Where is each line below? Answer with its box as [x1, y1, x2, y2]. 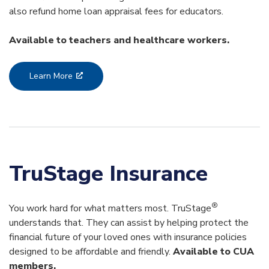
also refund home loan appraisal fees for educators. [9, 4, 223, 18]
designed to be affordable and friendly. [9, 244, 173, 258]
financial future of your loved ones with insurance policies [9, 230, 247, 244]
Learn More [29, 70, 73, 82]
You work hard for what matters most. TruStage [9, 201, 211, 215]
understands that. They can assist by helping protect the [9, 216, 249, 229]
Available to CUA [173, 244, 254, 258]
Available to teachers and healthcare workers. [9, 33, 229, 47]
